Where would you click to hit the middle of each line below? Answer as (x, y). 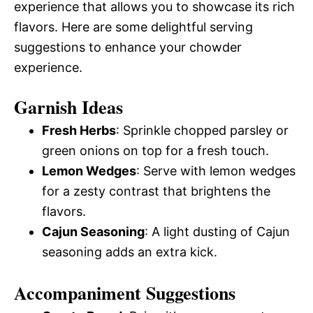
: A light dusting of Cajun (217, 232)
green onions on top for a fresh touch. (155, 151)
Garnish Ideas (68, 107)
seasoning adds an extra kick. (130, 252)
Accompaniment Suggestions (125, 293)
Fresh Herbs (79, 130)
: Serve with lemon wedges (216, 171)
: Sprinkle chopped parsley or (202, 130)
